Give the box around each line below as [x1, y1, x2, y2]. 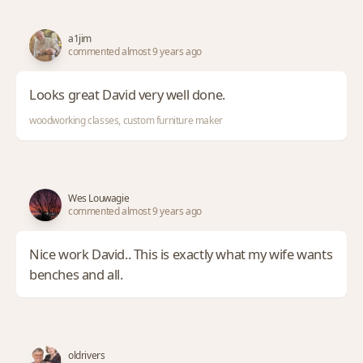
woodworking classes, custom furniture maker [29, 113, 223, 127]
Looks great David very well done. [29, 84, 225, 104]
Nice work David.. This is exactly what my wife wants [29, 244, 333, 263]
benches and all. [29, 264, 123, 284]
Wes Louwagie [68, 190, 130, 205]
